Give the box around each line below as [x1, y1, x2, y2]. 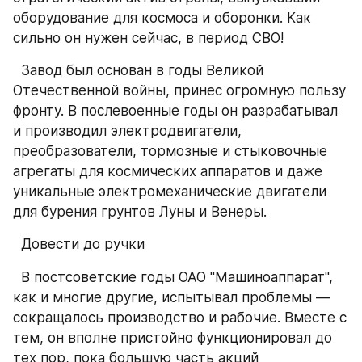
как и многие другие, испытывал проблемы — [13, 288, 330, 305]
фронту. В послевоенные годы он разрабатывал [13, 103, 338, 119]
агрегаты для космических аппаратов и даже [13, 163, 322, 179]
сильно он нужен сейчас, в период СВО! [13, 30, 284, 46]
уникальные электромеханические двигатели [13, 183, 326, 200]
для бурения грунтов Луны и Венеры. [13, 204, 267, 220]
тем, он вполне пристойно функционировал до [13, 329, 332, 346]
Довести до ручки [21, 236, 145, 252]
